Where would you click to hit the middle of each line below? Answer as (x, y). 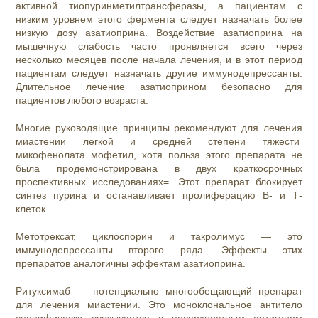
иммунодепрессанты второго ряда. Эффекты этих (159, 250)
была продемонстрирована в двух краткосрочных (159, 169)
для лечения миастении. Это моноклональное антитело (159, 305)
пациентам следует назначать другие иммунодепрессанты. (159, 73)
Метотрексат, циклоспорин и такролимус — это (159, 237)
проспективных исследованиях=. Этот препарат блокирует (159, 182)
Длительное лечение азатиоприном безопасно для (159, 87)
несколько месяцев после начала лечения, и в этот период (159, 60)
